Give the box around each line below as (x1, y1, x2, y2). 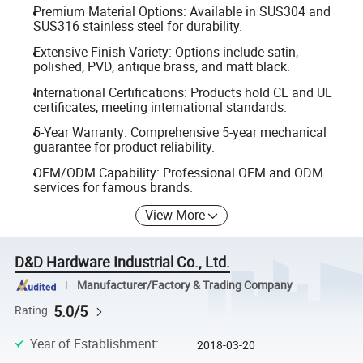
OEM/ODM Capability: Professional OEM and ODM (32, 163, 323, 181)
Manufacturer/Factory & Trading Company (76, 277, 293, 293)
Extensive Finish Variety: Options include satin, (32, 43, 298, 61)
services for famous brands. (32, 177, 193, 196)
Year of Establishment (29, 335, 156, 353)
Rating (15, 303, 49, 318)
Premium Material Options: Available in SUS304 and (32, 2, 331, 21)
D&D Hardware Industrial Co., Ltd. (15, 252, 231, 272)
